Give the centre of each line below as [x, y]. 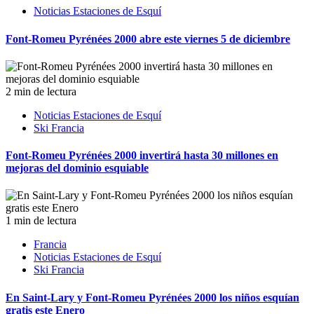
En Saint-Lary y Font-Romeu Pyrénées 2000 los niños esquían [152, 297]
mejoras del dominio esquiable [77, 168]
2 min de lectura [41, 91]
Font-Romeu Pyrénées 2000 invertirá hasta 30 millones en [142, 156]
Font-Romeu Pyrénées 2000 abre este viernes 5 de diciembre [148, 39]
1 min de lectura [41, 221]
